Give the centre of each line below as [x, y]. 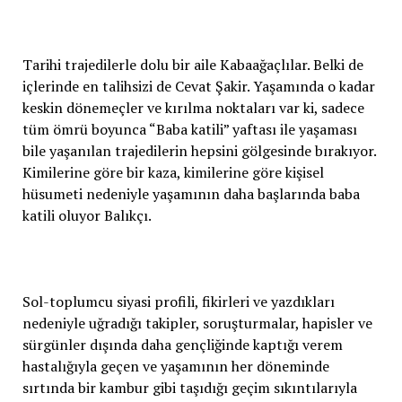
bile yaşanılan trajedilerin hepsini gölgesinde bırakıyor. [199, 150]
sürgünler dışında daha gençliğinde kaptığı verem [182, 344]
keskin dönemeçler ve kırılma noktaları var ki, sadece [193, 107]
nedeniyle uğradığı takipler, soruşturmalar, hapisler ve [197, 323]
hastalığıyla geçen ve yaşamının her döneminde [175, 366]
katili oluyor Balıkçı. [87, 215]
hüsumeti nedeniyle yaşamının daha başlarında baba [191, 193]
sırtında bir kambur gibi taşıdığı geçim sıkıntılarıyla [189, 387]
